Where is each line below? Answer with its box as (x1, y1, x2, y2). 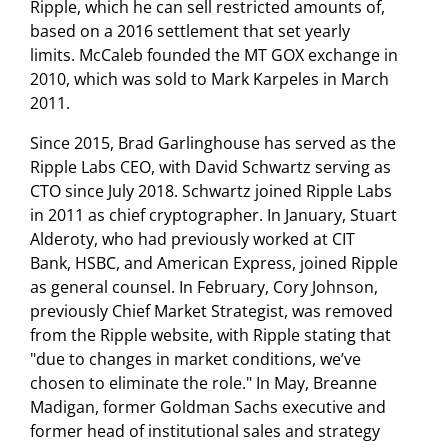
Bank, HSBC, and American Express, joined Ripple (30, 251, 398, 274)
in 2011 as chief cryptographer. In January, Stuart (30, 203, 397, 226)
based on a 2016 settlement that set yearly (30, 19, 350, 42)
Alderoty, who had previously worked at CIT (30, 227, 355, 250)
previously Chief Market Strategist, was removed (30, 299, 393, 322)
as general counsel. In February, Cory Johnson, (30, 275, 378, 298)
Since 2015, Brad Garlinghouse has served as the (30, 131, 396, 154)
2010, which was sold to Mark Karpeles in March (30, 67, 389, 90)
